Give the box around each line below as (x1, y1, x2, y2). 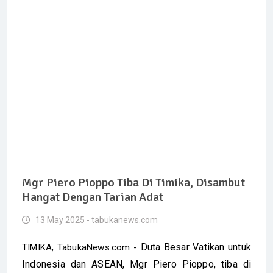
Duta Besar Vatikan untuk (140, 241, 251, 253)
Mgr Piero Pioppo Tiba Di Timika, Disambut (22, 175, 245, 190)
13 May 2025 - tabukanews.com (34, 215, 158, 225)
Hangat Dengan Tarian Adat (22, 190, 163, 205)
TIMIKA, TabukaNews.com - (22, 242, 141, 253)
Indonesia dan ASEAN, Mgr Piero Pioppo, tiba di (22, 258, 251, 270)
